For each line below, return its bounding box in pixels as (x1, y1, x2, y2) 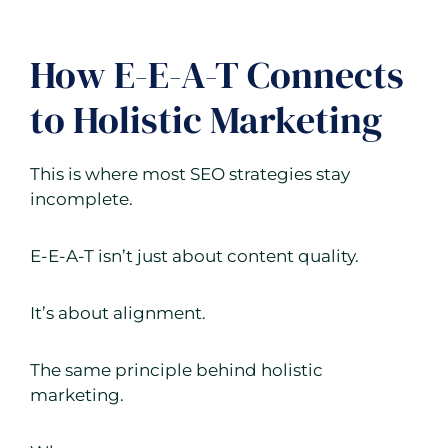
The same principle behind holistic (30, 360, 323, 381)
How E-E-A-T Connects (30, 49, 404, 102)
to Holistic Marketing (30, 94, 382, 147)
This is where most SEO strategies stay (30, 164, 350, 185)
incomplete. (30, 189, 133, 210)
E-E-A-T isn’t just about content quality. (30, 246, 359, 267)
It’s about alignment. (30, 303, 206, 324)
